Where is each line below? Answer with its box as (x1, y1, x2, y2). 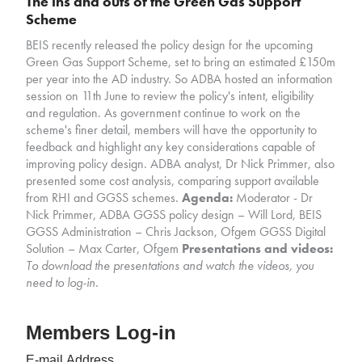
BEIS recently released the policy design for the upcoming (26, 36, 314, 54)
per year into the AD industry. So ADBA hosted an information (26, 70, 334, 88)
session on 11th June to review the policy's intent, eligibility (26, 87, 314, 105)
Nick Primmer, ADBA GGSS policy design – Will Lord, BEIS (26, 206, 322, 224)
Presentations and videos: (182, 240, 334, 258)
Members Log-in (26, 322, 177, 344)
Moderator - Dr (233, 189, 314, 207)
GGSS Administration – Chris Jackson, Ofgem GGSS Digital (26, 223, 326, 241)
